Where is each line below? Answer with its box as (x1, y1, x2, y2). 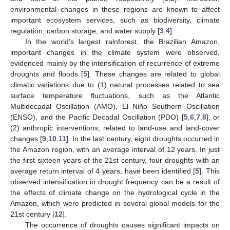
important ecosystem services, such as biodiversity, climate (10, 15, 220, 24)
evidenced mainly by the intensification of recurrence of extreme (10, 59, 220, 67)
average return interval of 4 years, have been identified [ (10, 166, 196, 175)
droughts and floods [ (10, 69, 84, 78)
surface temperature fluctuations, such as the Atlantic (10, 91, 220, 100)
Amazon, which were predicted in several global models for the (10, 199, 220, 207)
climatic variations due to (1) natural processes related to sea (10, 80, 220, 89)
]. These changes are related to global (87, 69, 220, 78)
